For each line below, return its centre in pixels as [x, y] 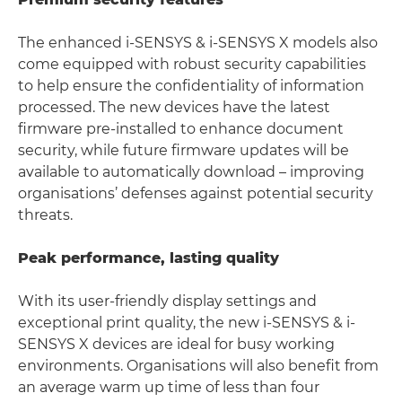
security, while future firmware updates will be [184, 150]
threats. [45, 214]
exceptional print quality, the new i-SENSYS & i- [187, 322]
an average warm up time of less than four [169, 387]
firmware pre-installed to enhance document [181, 128]
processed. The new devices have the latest [174, 107]
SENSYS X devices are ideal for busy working [176, 344]
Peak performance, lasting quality [149, 258]
